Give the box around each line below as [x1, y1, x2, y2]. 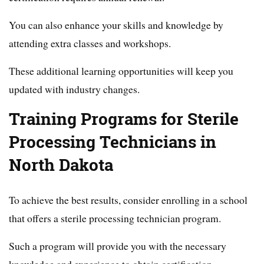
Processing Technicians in [9, 131, 216, 154]
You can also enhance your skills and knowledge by [9, 18, 223, 32]
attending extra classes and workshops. [9, 36, 171, 51]
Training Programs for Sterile [9, 108, 239, 131]
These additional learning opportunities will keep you [9, 64, 233, 78]
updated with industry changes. [9, 82, 140, 97]
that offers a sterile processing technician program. [9, 211, 221, 226]
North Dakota [9, 154, 113, 177]
